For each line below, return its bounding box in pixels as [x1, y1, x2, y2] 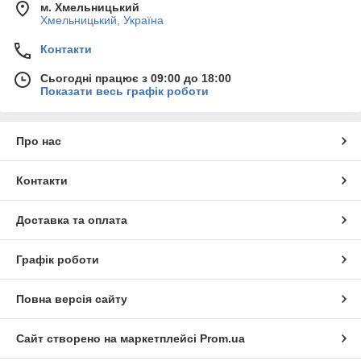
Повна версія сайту [16, 293, 127, 306]
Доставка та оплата [16, 214, 127, 227]
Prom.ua [200, 332, 245, 346]
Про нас [16, 135, 61, 148]
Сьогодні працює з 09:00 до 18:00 [40, 72, 231, 85]
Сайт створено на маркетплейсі [16, 332, 200, 346]
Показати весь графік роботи [40, 85, 209, 98]
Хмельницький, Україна [40, 14, 164, 27]
